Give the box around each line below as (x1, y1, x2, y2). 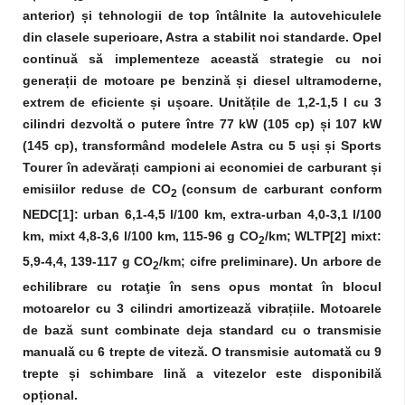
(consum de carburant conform (182, 182, 382, 197)
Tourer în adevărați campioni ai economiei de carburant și (23, 160, 381, 175)
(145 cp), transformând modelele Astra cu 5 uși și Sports (23, 138, 381, 154)
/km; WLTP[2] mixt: (264, 229, 382, 244)
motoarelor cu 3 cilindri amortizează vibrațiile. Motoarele (23, 300, 381, 316)
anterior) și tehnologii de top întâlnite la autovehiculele (23, 8, 381, 24)
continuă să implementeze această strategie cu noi (23, 52, 381, 67)
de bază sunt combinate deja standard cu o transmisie (23, 322, 381, 337)
